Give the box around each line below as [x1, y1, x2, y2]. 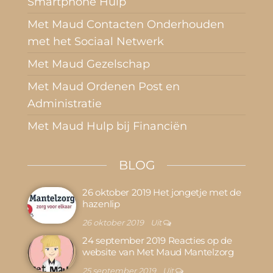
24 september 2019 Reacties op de [82, 235, 232, 246]
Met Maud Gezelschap [27, 57, 150, 71]
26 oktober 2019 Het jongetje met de [82, 186, 241, 198]
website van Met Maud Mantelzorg [82, 246, 234, 258]
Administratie [27, 97, 102, 110]
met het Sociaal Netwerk [27, 35, 164, 48]
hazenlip [82, 198, 120, 210]
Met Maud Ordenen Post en [27, 80, 180, 93]
